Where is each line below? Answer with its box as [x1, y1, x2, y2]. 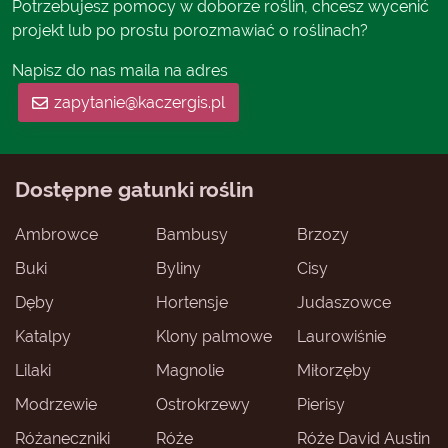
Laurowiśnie [297, 326, 386, 346]
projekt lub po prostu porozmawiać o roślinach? [12, 20, 368, 40]
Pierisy [297, 394, 345, 414]
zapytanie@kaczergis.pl [54, 92, 225, 112]
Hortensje [156, 292, 228, 312]
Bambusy [156, 224, 228, 244]
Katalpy [15, 326, 71, 346]
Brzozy [297, 224, 349, 244]
